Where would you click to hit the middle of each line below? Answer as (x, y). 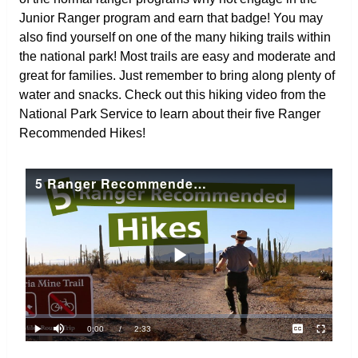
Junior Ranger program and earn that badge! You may (171, 18)
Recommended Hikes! (82, 133)
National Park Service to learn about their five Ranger (169, 113)
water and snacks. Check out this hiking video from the (172, 94)
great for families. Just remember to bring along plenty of (177, 75)
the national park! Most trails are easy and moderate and (177, 56)
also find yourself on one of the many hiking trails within (175, 37)
